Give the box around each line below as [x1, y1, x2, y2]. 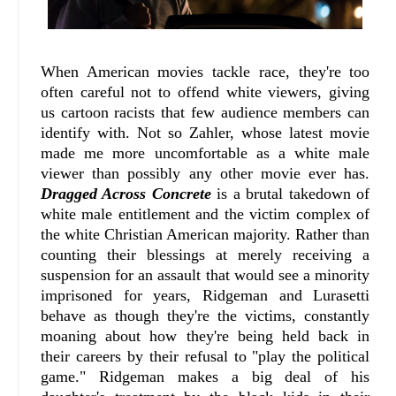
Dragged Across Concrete [41, 184, 211, 202]
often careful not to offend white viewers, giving [41, 82, 370, 101]
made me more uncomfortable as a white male [41, 143, 370, 162]
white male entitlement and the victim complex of [41, 204, 370, 223]
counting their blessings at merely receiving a [41, 245, 370, 263]
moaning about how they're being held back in [41, 326, 370, 345]
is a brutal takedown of [210, 184, 370, 202]
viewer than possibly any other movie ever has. [41, 164, 370, 182]
